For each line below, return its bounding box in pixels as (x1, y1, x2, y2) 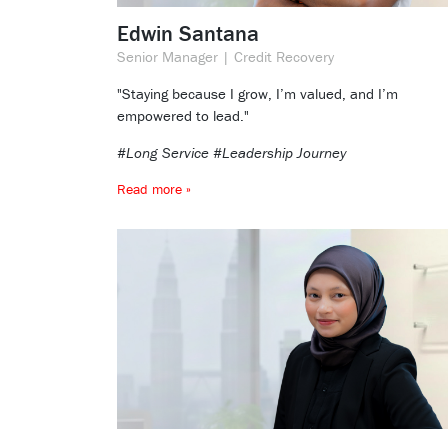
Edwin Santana (117, 20, 259, 48)
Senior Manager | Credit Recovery (117, 47, 334, 67)
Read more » (117, 180, 191, 199)
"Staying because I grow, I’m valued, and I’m (117, 84, 398, 104)
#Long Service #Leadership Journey (117, 143, 346, 163)
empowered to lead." (117, 106, 249, 126)
